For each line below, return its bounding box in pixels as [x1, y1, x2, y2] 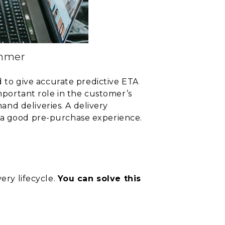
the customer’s [67, 88, 132, 98]
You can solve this [57, 173, 141, 183]
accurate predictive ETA [36, 76, 139, 86]
